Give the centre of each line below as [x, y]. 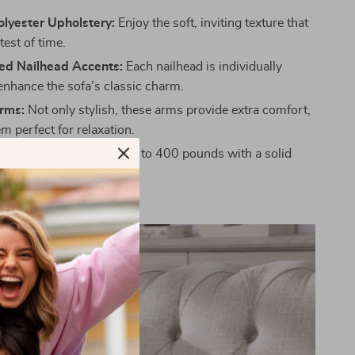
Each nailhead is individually [203, 66]
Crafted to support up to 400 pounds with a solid [153, 153]
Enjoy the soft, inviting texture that [212, 23]
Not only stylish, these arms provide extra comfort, [168, 110]
